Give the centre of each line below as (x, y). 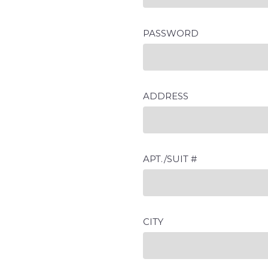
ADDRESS (166, 96)
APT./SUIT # (170, 159)
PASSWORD (171, 33)
